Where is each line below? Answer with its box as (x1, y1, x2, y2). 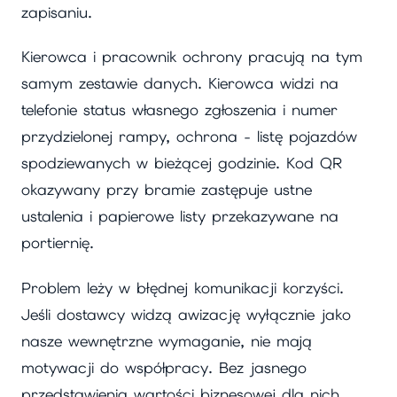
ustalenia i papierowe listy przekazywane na (21, 206, 339, 227)
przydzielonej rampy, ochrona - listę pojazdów (21, 127, 357, 147)
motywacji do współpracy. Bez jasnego (21, 357, 307, 378)
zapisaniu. (21, 2, 92, 22)
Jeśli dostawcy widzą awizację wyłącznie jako (21, 304, 351, 324)
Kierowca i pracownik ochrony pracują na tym (21, 47, 362, 67)
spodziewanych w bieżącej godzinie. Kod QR (21, 153, 342, 174)
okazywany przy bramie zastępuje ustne (21, 180, 312, 200)
